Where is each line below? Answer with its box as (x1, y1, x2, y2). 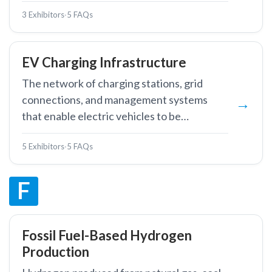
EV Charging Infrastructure (22, 54, 186, 70)
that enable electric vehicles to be (22, 109, 181, 123)
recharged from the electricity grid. (22, 126, 188, 139)
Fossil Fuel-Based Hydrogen (22, 227, 192, 243)
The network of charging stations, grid (22, 76, 203, 90)
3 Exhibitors (22, 10, 64, 19)
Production (22, 243, 89, 260)
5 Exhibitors (22, 141, 64, 151)
